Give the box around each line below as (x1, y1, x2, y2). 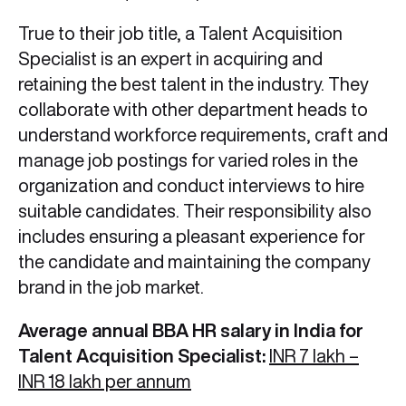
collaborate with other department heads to (18, 100, 368, 120)
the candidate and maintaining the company (18, 252, 371, 272)
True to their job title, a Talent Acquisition (18, 24, 343, 43)
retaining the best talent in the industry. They (18, 74, 369, 94)
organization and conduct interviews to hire (18, 176, 364, 196)
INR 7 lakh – (269, 346, 359, 366)
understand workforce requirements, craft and (18, 125, 388, 145)
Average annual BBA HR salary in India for (18, 321, 363, 341)
